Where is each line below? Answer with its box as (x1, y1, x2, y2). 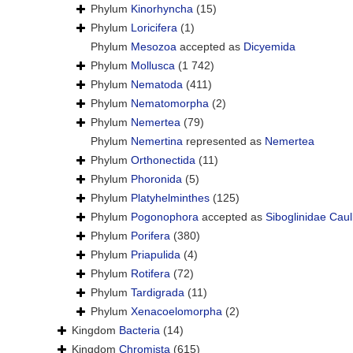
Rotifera (131, 267, 170, 281)
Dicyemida (243, 40, 295, 54)
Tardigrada (131, 286, 184, 299)
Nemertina (131, 135, 183, 148)
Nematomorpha (131, 97, 209, 110)
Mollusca (131, 59, 175, 72)
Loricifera (131, 21, 177, 35)
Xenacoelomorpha (131, 305, 222, 318)
